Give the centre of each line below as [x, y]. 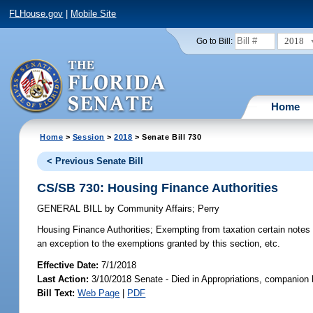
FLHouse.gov [36, 14]
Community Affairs [154, 209]
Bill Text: [56, 293]
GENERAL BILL [71, 209]
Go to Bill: [214, 41]
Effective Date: [70, 265]
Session [88, 137]
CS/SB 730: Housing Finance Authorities [158, 188]
